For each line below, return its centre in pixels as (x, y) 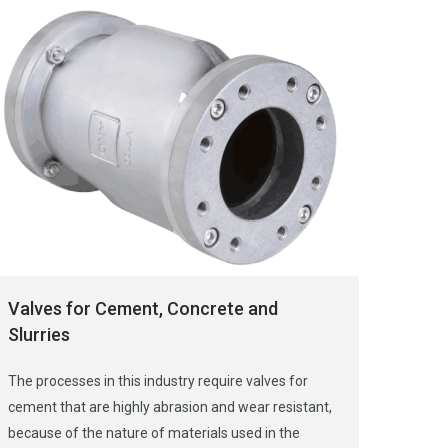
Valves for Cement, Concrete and (143, 309)
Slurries (39, 335)
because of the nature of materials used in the (154, 433)
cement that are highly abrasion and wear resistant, (170, 407)
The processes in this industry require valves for (158, 381)
